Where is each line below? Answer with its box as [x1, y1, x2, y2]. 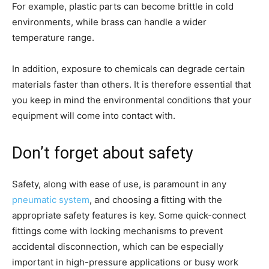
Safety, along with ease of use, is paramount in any [12, 178, 226, 190]
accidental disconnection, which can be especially [12, 241, 223, 253]
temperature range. [12, 32, 94, 44]
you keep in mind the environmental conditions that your [12, 94, 252, 106]
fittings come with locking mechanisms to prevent [12, 225, 223, 237]
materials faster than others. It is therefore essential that [12, 79, 251, 91]
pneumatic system [12, 194, 89, 206]
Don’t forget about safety [12, 144, 193, 163]
